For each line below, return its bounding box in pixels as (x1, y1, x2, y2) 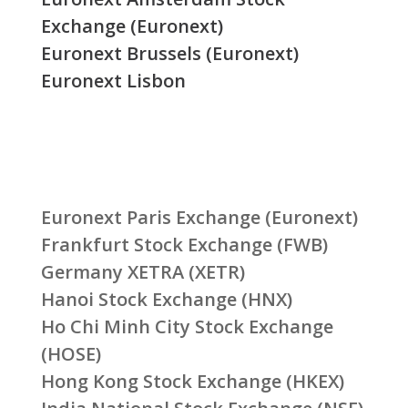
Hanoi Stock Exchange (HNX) (40, 287, 292, 312)
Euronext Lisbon (40, 67, 186, 93)
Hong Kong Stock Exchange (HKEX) (40, 369, 344, 394)
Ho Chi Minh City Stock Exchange (40, 314, 333, 340)
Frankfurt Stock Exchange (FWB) (40, 232, 328, 258)
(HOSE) (40, 342, 101, 367)
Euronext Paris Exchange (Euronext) (40, 205, 358, 230)
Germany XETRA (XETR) (40, 260, 245, 285)
